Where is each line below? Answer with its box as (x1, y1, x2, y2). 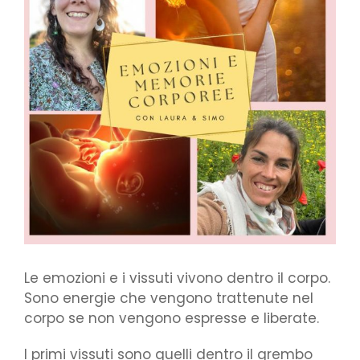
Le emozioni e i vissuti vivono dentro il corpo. (24, 268, 330, 288)
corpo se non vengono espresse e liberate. (24, 308, 323, 328)
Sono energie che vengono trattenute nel (24, 288, 313, 308)
